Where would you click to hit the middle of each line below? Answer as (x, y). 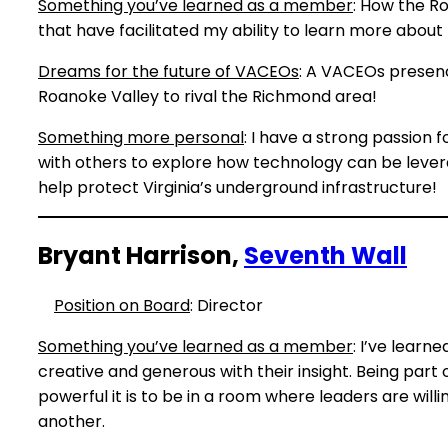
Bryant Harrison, (141, 256)
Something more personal (141, 138)
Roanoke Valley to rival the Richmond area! (215, 97)
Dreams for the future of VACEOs (168, 72)
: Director (228, 306)
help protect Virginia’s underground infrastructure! (239, 188)
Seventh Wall (325, 256)
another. (71, 422)
